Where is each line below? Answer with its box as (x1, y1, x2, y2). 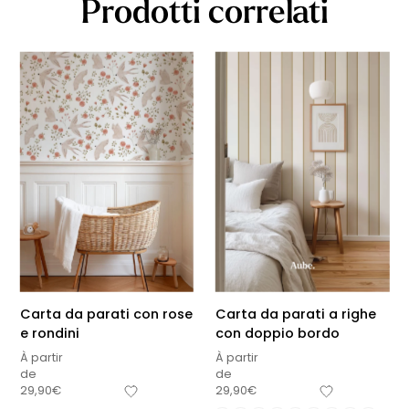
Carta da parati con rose (19, 304, 193, 323)
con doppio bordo (215, 323, 340, 342)
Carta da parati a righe (215, 304, 376, 323)
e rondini (19, 323, 79, 342)
